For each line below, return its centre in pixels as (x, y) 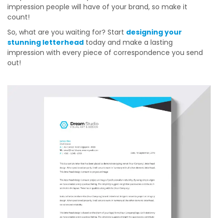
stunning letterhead (45, 42)
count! (18, 17)
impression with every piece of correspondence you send (105, 53)
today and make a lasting (128, 42)
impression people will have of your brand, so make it (97, 7)
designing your (154, 32)
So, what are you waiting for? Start (67, 32)
